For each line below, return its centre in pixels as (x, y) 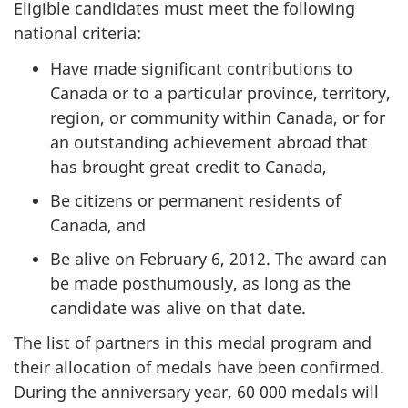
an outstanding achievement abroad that (209, 142)
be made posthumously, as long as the (200, 283)
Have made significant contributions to (201, 68)
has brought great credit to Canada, (189, 166)
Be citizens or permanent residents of (195, 200)
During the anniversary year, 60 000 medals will (196, 392)
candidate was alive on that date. (178, 307)
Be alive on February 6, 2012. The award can (219, 258)
